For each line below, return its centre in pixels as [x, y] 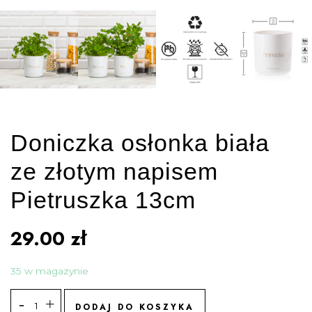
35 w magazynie [49, 271]
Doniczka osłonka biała [140, 143]
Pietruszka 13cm [103, 200]
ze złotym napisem [114, 172]
